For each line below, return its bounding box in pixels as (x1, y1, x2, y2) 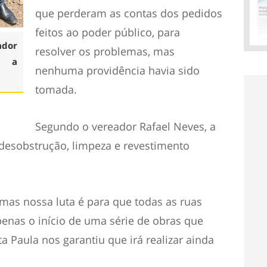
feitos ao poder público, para (35, 25, 180, 39)
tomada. (35, 82, 77, 97)
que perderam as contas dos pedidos (35, 6, 222, 20)
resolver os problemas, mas (35, 44, 175, 58)
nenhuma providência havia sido (35, 63, 200, 77)
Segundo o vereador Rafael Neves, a (35, 119, 216, 133)
